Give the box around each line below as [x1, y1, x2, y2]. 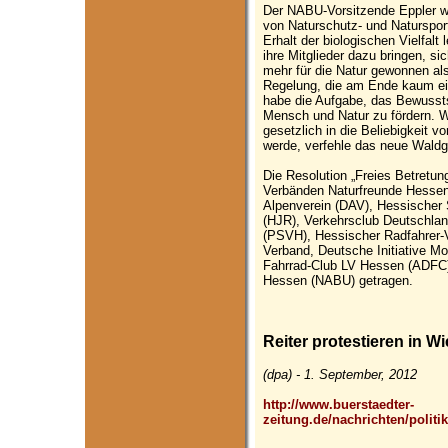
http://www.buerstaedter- [263, 396, 414, 412]
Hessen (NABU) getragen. [263, 272, 413, 288]
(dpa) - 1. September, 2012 [263, 366, 417, 382]
